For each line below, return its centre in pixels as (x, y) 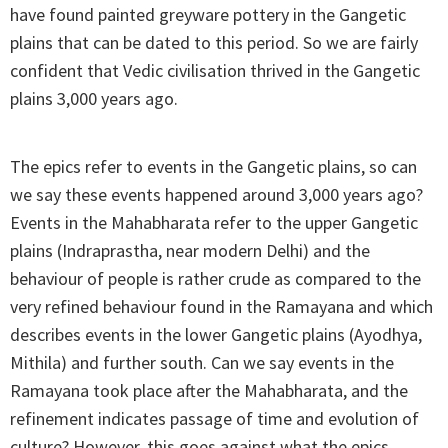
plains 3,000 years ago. (94, 99)
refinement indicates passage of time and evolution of (214, 419)
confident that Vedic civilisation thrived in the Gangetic (215, 71)
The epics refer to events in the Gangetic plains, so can (213, 167)
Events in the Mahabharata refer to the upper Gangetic (214, 223)
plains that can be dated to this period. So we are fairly (214, 43)
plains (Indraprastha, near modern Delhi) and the (190, 251)
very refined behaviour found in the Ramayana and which (221, 307)
